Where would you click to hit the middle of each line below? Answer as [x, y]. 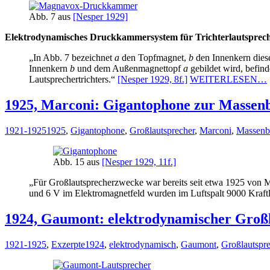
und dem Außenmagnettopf [129, 69]
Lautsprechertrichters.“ [73, 80]
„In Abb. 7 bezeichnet [72, 58]
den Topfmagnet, [154, 58]
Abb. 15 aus [77, 162]
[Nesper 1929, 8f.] [152, 80]
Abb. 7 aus [51, 17]
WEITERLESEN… [228, 80]
